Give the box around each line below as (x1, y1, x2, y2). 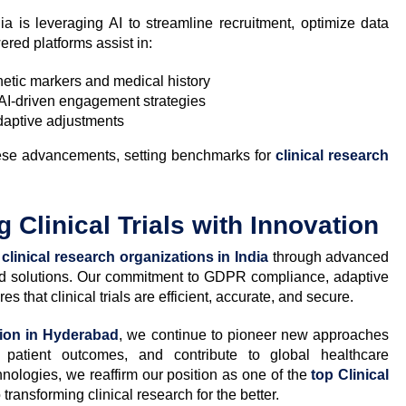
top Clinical (311, 366, 390, 382)
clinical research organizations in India (2, 248, 268, 265)
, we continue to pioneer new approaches (119, 326, 390, 343)
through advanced (267, 248, 390, 265)
